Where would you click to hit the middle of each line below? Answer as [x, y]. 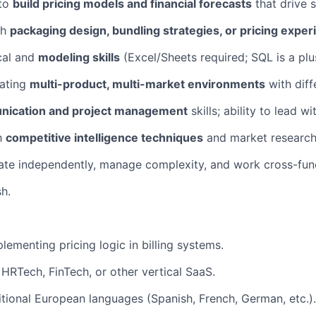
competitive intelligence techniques [104, 137]
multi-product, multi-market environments [147, 84]
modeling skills [79, 57]
